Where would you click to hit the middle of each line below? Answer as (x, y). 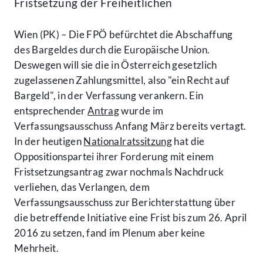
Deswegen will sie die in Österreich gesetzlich (116, 65)
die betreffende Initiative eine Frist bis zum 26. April (131, 218)
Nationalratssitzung (128, 141)
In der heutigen (49, 141)
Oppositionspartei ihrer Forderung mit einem (114, 157)
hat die (188, 141)
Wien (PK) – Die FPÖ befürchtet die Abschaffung (124, 35)
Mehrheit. (37, 248)
